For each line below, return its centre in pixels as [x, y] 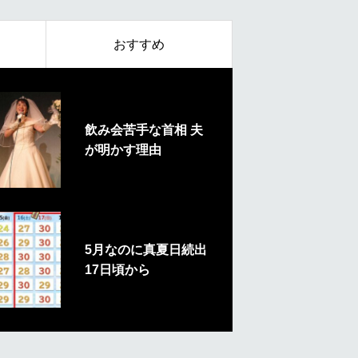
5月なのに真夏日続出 [146, 250]
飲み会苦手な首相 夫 [144, 130]
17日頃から [117, 270]
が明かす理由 [123, 150]
